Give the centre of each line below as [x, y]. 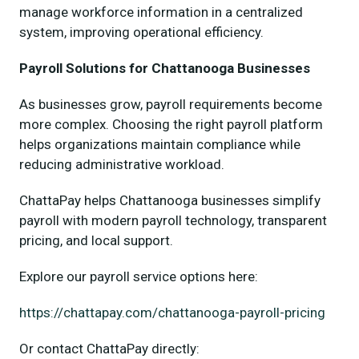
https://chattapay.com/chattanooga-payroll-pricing [172, 312]
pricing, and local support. [96, 240]
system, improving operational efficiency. [141, 32]
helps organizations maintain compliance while [160, 144]
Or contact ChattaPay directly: [109, 348]
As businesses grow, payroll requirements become [171, 104]
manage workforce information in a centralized [161, 12]
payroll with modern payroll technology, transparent [173, 220]
